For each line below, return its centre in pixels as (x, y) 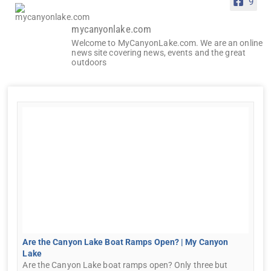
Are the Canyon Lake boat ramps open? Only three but (125, 265)
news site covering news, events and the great (158, 52)
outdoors (89, 62)
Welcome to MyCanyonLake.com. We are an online (167, 43)
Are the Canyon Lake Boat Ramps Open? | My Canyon (126, 242)
